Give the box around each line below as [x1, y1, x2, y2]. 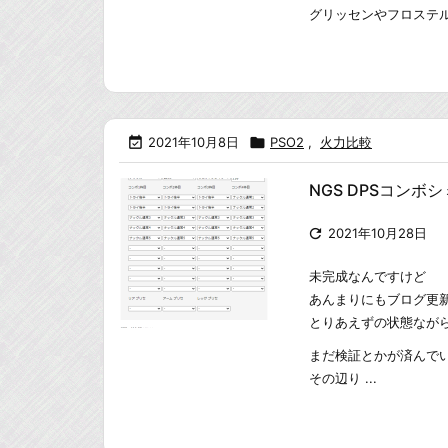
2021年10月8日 [148, 134, 239, 150]
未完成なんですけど [309, 268, 426, 284]
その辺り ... [309, 370, 377, 386]
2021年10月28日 [328, 225, 427, 241]
